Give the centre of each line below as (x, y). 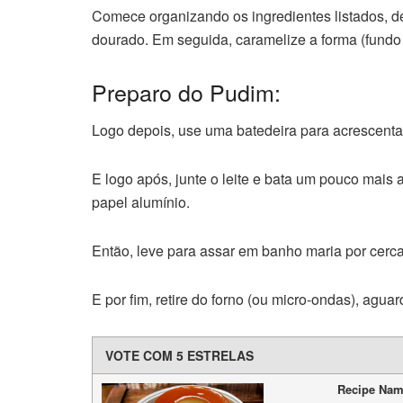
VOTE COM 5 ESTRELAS (179, 356)
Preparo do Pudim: (186, 91)
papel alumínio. (141, 202)
